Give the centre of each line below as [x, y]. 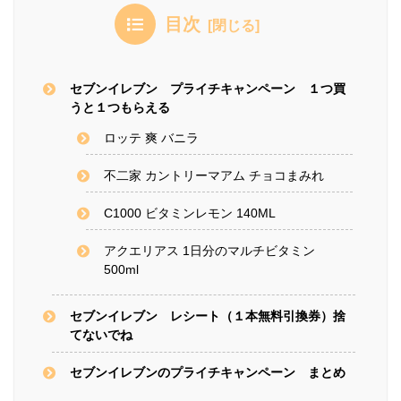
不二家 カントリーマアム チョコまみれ [213, 175]
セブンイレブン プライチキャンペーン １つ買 [208, 88]
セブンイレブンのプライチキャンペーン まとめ [208, 373]
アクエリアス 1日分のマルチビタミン [209, 251]
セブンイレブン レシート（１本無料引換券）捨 [208, 316]
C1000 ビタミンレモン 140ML [189, 213]
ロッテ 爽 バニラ [151, 137]
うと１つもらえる [120, 107]
